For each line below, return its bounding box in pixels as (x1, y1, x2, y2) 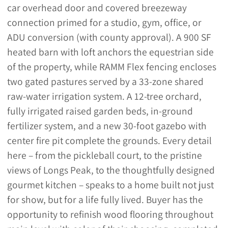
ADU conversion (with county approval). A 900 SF (7, 31, 211, 44)
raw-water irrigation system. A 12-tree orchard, (7, 90, 202, 103)
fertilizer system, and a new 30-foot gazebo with (7, 119, 207, 133)
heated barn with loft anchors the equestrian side (7, 45, 214, 59)
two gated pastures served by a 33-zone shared (7, 75, 204, 89)
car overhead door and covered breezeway (7, 1, 187, 15)
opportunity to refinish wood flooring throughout (7, 208, 213, 221)
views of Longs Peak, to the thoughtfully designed (7, 163, 215, 177)
